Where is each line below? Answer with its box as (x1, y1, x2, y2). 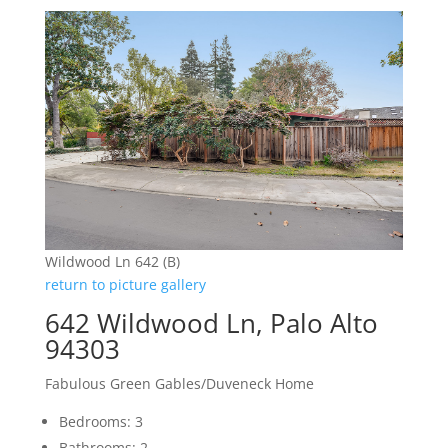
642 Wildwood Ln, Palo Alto (44, 305, 378, 342)
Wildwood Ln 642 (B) (44, 252, 180, 272)
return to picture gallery (44, 275, 206, 295)
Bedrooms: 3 (58, 412, 143, 432)
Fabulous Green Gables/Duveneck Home (44, 374, 314, 394)
